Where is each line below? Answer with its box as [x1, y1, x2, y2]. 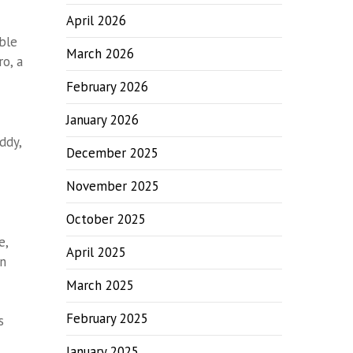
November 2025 [66, 177, 160, 195]
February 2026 [66, 78, 149, 95]
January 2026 [66, 111, 139, 128]
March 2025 [66, 277, 135, 294]
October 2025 [66, 210, 147, 228]
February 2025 [66, 310, 149, 327]
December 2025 [66, 144, 159, 162]
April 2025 [66, 243, 127, 261]
